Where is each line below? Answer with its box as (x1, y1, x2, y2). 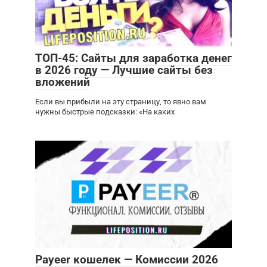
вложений (35, 75, 90, 89)
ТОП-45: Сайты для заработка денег (35, 51, 232, 66)
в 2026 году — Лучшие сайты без (35, 63, 213, 77)
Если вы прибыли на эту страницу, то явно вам (35, 97, 206, 107)
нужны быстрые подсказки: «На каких (35, 107, 175, 117)
